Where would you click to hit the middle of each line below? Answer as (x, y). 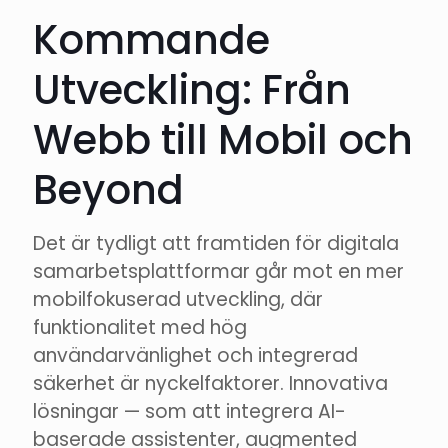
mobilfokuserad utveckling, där (178, 300)
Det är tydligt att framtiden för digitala (216, 244)
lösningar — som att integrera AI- (189, 412)
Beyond (108, 190)
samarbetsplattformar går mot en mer (218, 272)
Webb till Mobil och (223, 140)
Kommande (151, 40)
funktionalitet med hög (140, 328)
